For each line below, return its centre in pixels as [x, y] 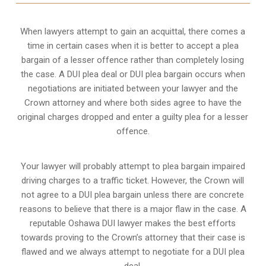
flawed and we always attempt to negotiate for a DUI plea [133, 251]
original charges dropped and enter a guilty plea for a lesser [133, 117]
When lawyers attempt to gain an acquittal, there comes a [133, 31]
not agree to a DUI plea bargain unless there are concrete [133, 194]
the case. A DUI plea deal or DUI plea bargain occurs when [133, 74]
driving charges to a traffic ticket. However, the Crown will [133, 180]
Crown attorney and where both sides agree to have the [133, 102]
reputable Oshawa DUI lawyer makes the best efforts [133, 223]
